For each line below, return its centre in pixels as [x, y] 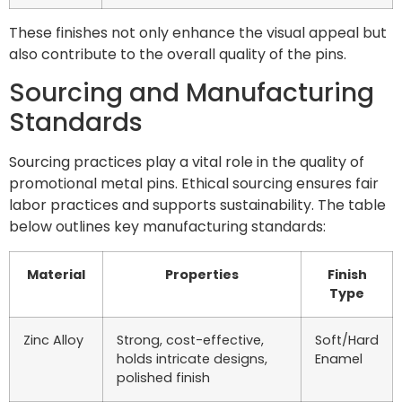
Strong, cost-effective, [190, 340]
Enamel [339, 358]
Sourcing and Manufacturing [192, 93]
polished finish [163, 377]
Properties [202, 274]
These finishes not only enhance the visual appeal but [198, 32]
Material [56, 274]
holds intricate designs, [192, 358]
